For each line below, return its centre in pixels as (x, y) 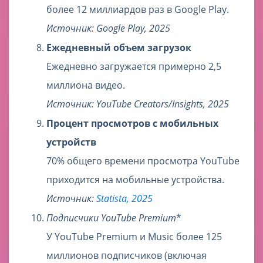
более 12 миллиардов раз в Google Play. (138, 10)
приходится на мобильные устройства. (135, 180)
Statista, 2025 (124, 199)
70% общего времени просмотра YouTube (143, 161)
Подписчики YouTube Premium (111, 218)
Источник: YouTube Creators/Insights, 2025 (138, 104)
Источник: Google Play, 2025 (108, 28)
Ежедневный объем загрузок (119, 48)
